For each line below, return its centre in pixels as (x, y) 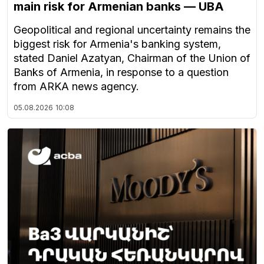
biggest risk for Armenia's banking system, (117, 44)
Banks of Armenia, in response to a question (121, 72)
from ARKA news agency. (76, 87)
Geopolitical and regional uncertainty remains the (132, 30)
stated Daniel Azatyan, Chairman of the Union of (132, 58)
